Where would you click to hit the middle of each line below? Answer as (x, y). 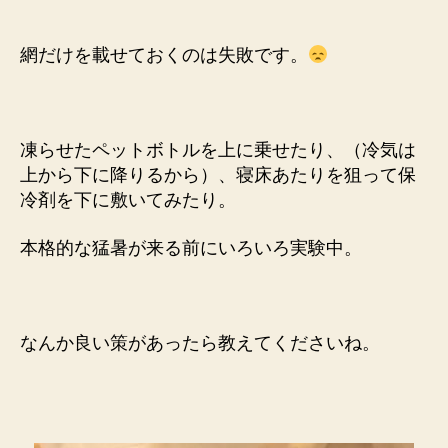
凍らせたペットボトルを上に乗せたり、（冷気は (218, 150)
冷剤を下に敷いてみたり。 (128, 200)
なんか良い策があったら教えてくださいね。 (200, 342)
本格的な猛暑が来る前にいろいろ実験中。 (191, 247)
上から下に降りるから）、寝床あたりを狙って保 (218, 175)
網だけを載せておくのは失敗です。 (164, 55)
